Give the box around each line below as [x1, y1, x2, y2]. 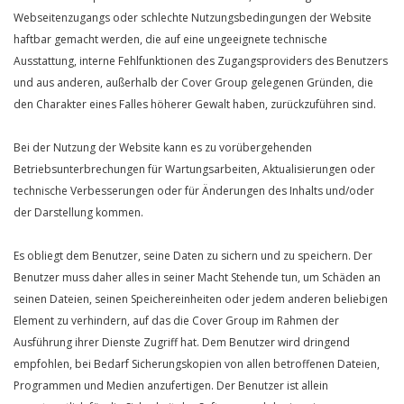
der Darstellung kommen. [14, 205, 143, 220]
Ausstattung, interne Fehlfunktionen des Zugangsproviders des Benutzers [14, 53, 388, 69]
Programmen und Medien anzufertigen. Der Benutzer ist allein [14, 378, 328, 393]
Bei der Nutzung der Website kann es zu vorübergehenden [14, 140, 312, 155]
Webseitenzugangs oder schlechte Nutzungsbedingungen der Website [14, 10, 372, 25]
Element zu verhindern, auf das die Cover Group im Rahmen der [14, 313, 339, 328]
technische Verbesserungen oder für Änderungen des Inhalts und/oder [14, 183, 374, 198]
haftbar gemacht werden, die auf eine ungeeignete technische [14, 32, 327, 47]
